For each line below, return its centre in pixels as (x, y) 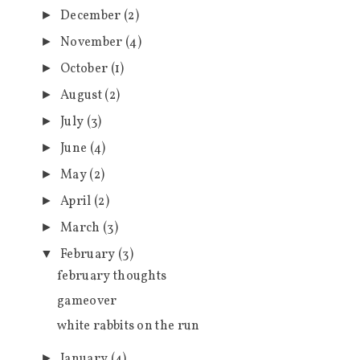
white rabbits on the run (128, 326)
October (86, 69)
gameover (87, 301)
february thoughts (112, 276)
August (83, 95)
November (93, 42)
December (92, 16)
